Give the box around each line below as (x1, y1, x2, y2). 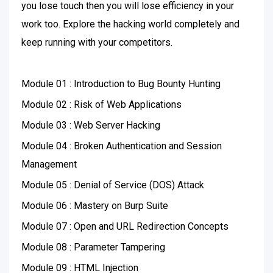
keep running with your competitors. (21, 37, 175, 48)
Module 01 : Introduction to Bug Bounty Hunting (21, 78, 221, 90)
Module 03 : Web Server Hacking (21, 119, 160, 131)
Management (21, 158, 77, 170)
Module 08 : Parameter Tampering (21, 241, 165, 253)
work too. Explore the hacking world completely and (21, 18, 239, 30)
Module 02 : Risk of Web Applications (21, 99, 182, 110)
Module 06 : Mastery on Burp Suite (21, 200, 168, 211)
